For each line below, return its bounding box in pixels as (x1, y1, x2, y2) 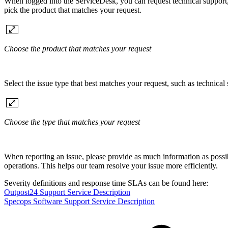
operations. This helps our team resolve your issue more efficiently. (4, 161, 218, 170)
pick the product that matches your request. (4, 5, 141, 14)
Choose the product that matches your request (4, 44, 151, 53)
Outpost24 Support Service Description (4, 187, 130, 196)
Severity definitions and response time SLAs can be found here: (4, 178, 208, 187)
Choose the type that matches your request (4, 117, 140, 126)
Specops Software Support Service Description (4, 196, 155, 206)
